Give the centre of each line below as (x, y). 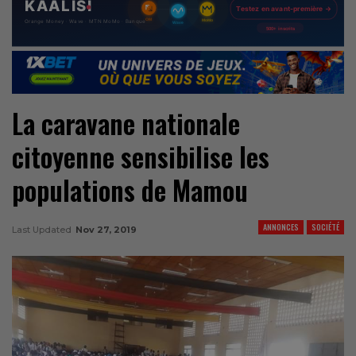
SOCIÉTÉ (325, 226)
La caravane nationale (126, 123)
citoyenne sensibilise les (141, 157)
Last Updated (43, 229)
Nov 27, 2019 (106, 229)
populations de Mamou (130, 190)
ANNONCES (281, 226)
